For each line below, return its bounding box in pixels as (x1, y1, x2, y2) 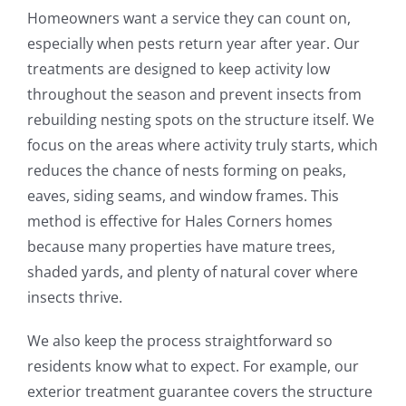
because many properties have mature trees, (26, 236, 335, 256)
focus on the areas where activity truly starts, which (26, 134, 378, 155)
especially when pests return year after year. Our (26, 33, 360, 53)
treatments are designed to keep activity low (26, 58, 330, 79)
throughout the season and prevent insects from (26, 83, 362, 104)
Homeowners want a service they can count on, (26, 7, 351, 28)
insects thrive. (26, 286, 122, 307)
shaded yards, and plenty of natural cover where (26, 261, 358, 282)
